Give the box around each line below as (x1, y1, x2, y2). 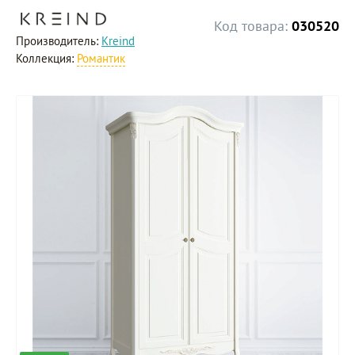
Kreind (101, 32, 135, 48)
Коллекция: (16, 50, 77, 66)
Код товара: (214, 17, 288, 35)
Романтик (77, 50, 125, 66)
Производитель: (16, 32, 101, 48)
